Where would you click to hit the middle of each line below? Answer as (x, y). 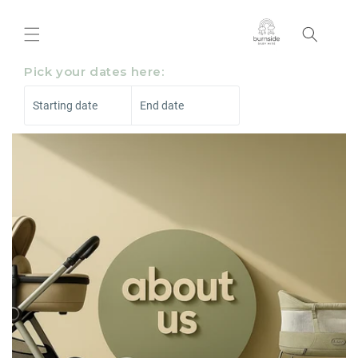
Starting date (65, 105)
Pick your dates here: (94, 72)
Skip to (44, 10)
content (48, 25)
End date (162, 105)
